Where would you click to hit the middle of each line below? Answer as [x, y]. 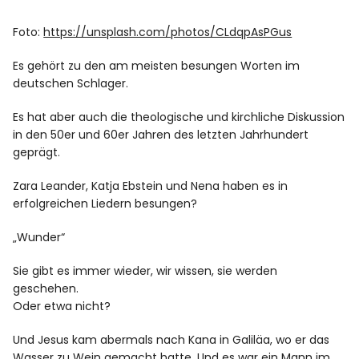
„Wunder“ [39, 237]
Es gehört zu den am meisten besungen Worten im [157, 65]
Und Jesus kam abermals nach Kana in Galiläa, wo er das [171, 339]
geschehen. [46, 288]
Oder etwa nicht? [62, 306]
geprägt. [37, 152]
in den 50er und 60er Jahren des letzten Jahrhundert [161, 134]
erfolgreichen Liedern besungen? [105, 203]
